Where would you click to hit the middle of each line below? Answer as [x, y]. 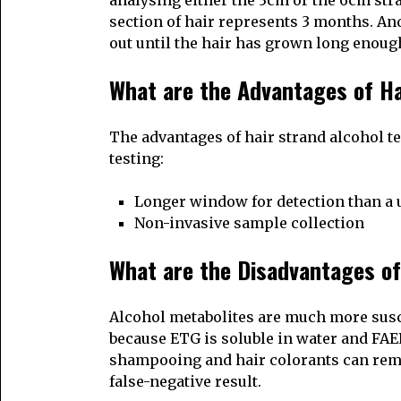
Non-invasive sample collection [249, 223]
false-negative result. [185, 382]
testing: [137, 159]
